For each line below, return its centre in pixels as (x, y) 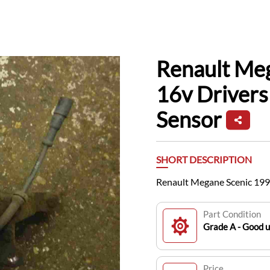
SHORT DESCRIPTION (204, 159)
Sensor (189, 119)
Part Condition (232, 214)
